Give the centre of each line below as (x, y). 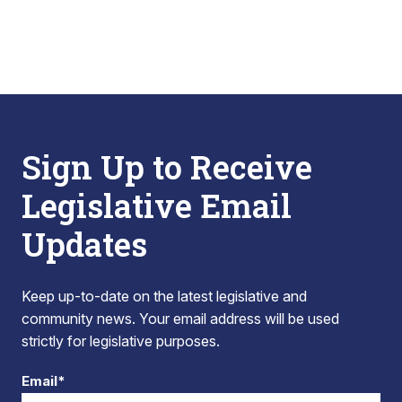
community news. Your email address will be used (180, 319)
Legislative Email (157, 205)
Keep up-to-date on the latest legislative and (164, 296)
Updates (84, 244)
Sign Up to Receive (167, 167)
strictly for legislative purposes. (121, 341)
